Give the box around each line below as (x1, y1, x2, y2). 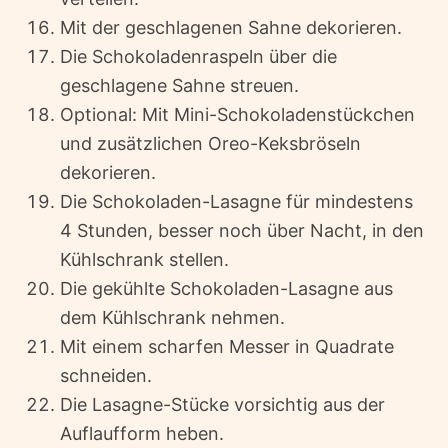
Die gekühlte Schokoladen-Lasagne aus (60, 278, 393, 300)
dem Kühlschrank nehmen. (60, 307, 285, 329)
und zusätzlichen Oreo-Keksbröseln (60, 133, 361, 155)
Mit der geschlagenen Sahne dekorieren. (60, 17, 402, 39)
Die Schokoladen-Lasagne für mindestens (60, 191, 413, 213)
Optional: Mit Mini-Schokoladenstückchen (60, 104, 415, 126)
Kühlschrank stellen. (60, 249, 229, 271)
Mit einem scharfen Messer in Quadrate (60, 336, 394, 358)
